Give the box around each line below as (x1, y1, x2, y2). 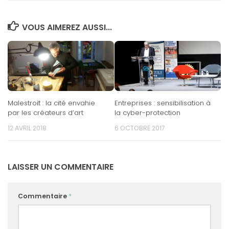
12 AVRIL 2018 (8, 123, 47, 132)
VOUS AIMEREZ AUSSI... (21, 21, 112, 33)
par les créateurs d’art (8, 107, 83, 118)
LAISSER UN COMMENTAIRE (8, 161, 113, 173)
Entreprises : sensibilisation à (114, 98, 211, 108)
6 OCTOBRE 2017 (114, 123, 165, 132)
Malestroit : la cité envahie (8, 98, 95, 108)
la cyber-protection (114, 107, 180, 118)
